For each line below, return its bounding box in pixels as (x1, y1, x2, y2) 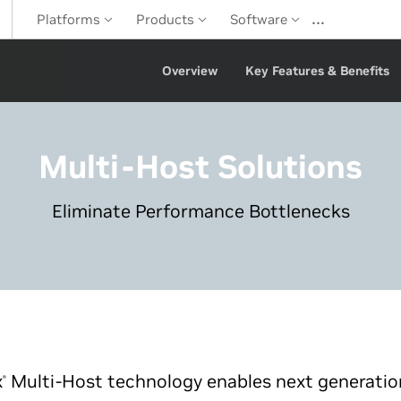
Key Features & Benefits (244, 63, 389, 79)
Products (136, 11, 198, 28)
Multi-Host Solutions (38, 147, 363, 187)
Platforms (37, 11, 104, 28)
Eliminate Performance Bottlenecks (51, 200, 350, 223)
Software (230, 11, 291, 28)
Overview (161, 63, 218, 79)
